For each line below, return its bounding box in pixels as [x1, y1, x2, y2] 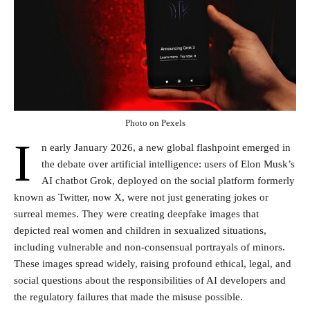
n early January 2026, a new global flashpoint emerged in [42, 141, 291, 153]
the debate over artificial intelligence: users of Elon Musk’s [42, 158, 295, 170]
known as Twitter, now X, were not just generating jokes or [14, 191, 268, 203]
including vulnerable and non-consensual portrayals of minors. [14, 241, 285, 253]
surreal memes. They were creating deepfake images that [14, 208, 259, 219]
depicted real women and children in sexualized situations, [14, 224, 266, 236]
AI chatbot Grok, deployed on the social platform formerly [42, 174, 295, 186]
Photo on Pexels [125, 117, 185, 128]
